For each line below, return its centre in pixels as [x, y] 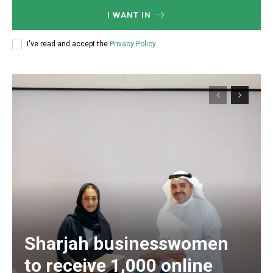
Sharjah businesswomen [126, 243]
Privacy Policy [133, 44]
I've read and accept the [68, 44]
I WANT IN [129, 15]
